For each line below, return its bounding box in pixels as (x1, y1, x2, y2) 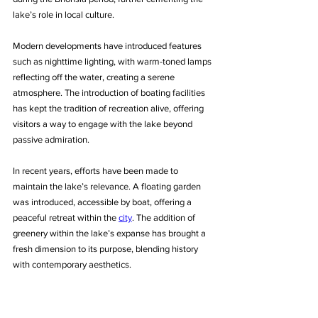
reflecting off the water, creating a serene (13, 72, 177, 83)
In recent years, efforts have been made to (13, 165, 180, 177)
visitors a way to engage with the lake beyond (13, 119, 194, 130)
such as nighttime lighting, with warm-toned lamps (13, 56, 214, 67)
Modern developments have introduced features (13, 40, 204, 52)
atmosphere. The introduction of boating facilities (13, 87, 207, 99)
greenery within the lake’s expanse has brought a (13, 228, 208, 239)
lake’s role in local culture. (13, 9, 114, 21)
